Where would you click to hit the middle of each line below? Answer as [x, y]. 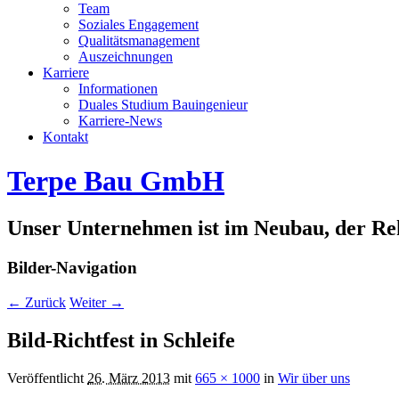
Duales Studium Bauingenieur [163, 105]
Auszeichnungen [126, 57]
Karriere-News [120, 121]
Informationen [118, 89]
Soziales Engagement [138, 25]
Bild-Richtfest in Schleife [121, 340]
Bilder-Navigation [72, 268]
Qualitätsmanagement [139, 41]
